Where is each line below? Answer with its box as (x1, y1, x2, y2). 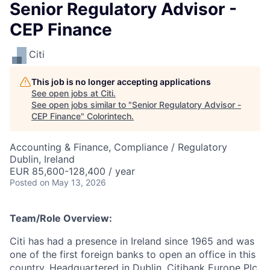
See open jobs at (31, 88, 101, 98)
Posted (10, 177, 37, 187)
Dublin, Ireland (10, 153, 75, 165)
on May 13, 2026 (40, 177, 106, 187)
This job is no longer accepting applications (31, 77, 211, 87)
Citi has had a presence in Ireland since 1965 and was (10, 235, 254, 247)
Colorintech (87, 111, 131, 121)
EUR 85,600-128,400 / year (10, 165, 135, 177)
